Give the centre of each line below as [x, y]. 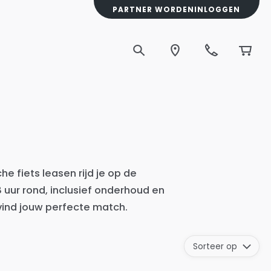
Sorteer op [215, 246]
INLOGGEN [217, 9]
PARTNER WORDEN [154, 9]
